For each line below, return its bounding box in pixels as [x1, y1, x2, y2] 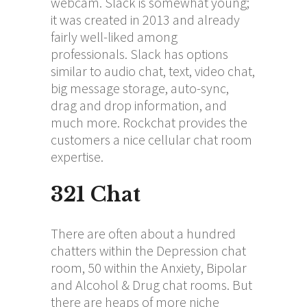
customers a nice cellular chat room [51, 130, 252, 148]
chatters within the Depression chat [51, 241, 246, 259]
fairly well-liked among [51, 27, 177, 45]
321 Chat [51, 182, 140, 207]
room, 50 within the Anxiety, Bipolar [51, 258, 247, 276]
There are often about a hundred [51, 224, 236, 242]
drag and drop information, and [51, 96, 227, 114]
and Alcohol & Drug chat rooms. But [51, 275, 252, 293]
